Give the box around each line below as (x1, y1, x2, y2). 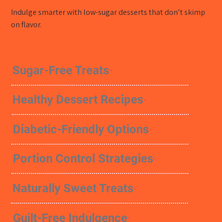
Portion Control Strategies (12, 152, 153, 166)
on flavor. (11, 19, 42, 30)
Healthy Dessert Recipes (12, 93, 144, 107)
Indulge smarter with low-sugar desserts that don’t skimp (11, 6, 206, 17)
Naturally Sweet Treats (12, 181, 134, 195)
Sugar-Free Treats (12, 63, 110, 77)
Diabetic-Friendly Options (12, 122, 149, 136)
